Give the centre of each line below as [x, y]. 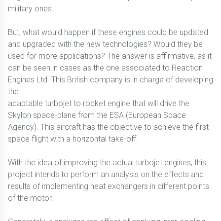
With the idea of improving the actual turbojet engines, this [107, 163]
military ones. [31, 9]
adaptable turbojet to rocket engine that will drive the [99, 103]
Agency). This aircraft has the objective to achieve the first [108, 127]
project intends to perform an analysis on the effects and [106, 174]
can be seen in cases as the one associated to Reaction [105, 68]
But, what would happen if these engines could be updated [108, 32]
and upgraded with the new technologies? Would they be [105, 44]
